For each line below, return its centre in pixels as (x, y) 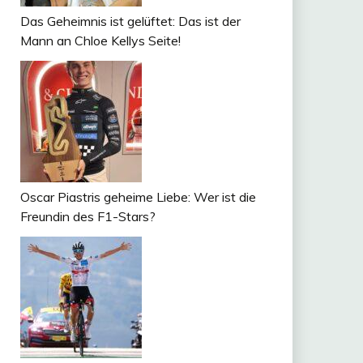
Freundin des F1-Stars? (88, 216)
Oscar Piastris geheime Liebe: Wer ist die (138, 196)
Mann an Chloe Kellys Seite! (100, 40)
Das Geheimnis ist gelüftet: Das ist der (130, 21)
